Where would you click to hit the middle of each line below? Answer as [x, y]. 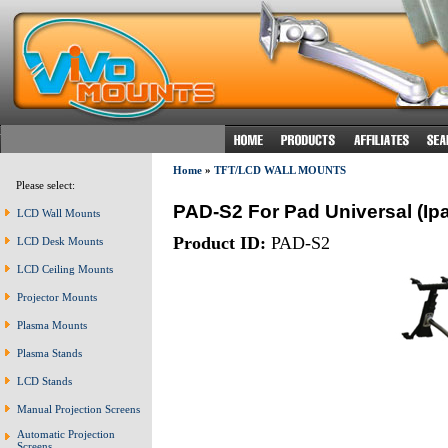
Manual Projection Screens [78, 409]
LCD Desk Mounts [60, 241]
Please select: [41, 185]
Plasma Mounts [52, 325]
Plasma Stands [49, 353]
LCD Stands [44, 381]
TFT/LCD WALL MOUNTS [279, 170]
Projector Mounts [57, 297]
